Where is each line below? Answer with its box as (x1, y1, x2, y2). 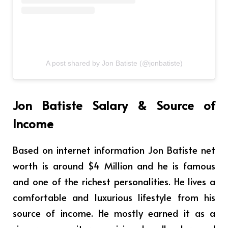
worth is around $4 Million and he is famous (13, 158, 215, 172)
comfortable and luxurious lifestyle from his (13, 190, 215, 204)
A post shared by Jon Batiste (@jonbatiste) (45, 59, 183, 68)
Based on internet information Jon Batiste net (13, 142, 215, 156)
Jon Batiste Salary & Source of (13, 96, 215, 113)
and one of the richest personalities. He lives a (13, 174, 215, 188)
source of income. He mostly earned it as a (13, 206, 215, 219)
